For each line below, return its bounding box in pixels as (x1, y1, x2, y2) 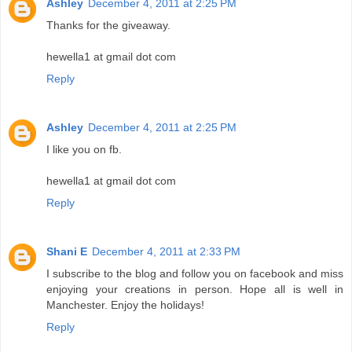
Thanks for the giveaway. (46, 18, 170, 31)
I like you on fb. (46, 142, 122, 156)
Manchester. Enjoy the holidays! (46, 298, 204, 311)
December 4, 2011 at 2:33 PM (92, 244, 240, 258)
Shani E (46, 244, 87, 258)
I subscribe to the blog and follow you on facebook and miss (46, 266, 343, 280)
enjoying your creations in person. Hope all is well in (46, 282, 343, 295)
